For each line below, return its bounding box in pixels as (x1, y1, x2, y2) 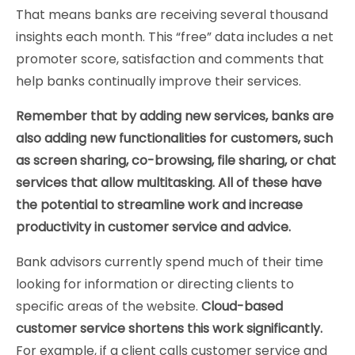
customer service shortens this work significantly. (16, 319, 323, 338)
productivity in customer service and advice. (16, 218, 291, 236)
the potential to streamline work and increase (16, 196, 303, 214)
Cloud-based (201, 297, 283, 315)
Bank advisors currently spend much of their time (16, 253, 323, 271)
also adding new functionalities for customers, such (16, 129, 333, 147)
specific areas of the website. (16, 297, 201, 315)
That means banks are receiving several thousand (16, 6, 328, 24)
